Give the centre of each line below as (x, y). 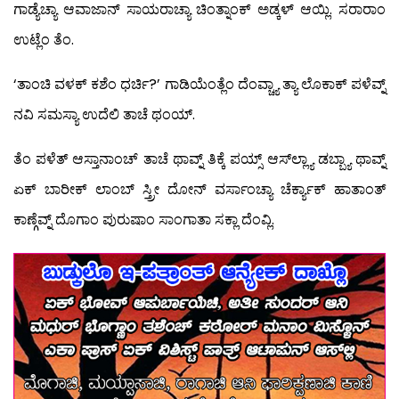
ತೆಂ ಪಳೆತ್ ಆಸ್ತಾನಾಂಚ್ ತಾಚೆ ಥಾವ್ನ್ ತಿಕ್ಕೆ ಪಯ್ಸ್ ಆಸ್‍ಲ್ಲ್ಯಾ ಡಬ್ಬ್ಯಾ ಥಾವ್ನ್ (199, 159)
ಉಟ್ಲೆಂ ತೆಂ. (44, 40)
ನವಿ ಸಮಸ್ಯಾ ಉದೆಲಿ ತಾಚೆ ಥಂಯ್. (104, 115)
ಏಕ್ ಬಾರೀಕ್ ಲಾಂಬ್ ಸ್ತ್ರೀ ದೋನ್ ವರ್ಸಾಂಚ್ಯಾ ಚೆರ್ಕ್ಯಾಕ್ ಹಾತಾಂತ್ (199, 190)
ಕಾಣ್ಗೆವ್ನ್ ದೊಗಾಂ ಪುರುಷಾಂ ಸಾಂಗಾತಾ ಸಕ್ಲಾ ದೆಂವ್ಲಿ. (144, 220)
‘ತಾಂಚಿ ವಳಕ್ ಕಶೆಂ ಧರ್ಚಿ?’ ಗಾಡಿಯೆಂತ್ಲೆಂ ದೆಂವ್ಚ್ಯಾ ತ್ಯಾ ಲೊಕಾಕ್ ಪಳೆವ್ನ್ (199, 85)
